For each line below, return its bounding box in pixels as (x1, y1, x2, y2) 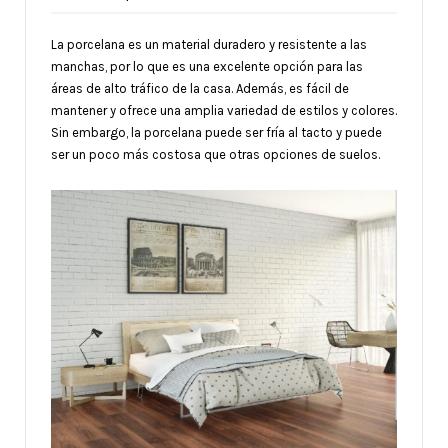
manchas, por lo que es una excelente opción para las (51, 58, 363, 74)
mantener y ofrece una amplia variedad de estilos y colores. (51, 102, 397, 118)
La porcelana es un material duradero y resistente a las (51, 36, 367, 52)
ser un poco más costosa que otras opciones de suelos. (51, 146, 380, 162)
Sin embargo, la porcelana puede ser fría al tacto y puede (51, 124, 382, 140)
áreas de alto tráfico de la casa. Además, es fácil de (51, 80, 349, 96)
